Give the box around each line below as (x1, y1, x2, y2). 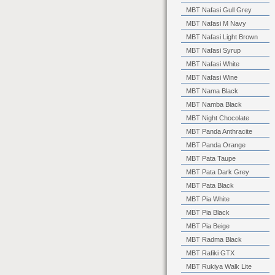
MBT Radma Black (186, 236, 242, 243)
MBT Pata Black (186, 182, 234, 189)
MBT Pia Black (186, 209, 230, 216)
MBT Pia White (186, 195, 230, 203)
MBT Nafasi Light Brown (186, 33, 258, 41)
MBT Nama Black (186, 87, 238, 95)
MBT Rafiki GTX (186, 249, 234, 257)
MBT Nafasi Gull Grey (186, 6, 252, 14)
